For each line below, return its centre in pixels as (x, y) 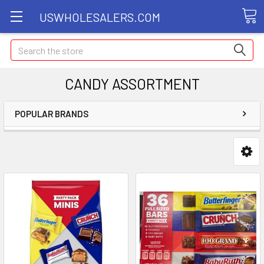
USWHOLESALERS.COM (100, 17)
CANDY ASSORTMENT (132, 84)
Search (24, 46)
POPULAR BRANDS (52, 114)
